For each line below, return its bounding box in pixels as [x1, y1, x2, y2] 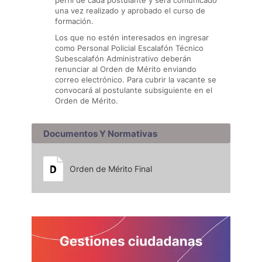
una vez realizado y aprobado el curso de [55, 6, 205, 15]
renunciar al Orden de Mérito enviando [55, 64, 196, 74]
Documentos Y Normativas [43, 128, 157, 139]
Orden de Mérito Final [70, 164, 152, 174]
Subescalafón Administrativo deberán [55, 54, 191, 63]
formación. [55, 16, 94, 26]
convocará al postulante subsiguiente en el [55, 85, 212, 95]
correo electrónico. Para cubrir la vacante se [55, 75, 216, 84]
